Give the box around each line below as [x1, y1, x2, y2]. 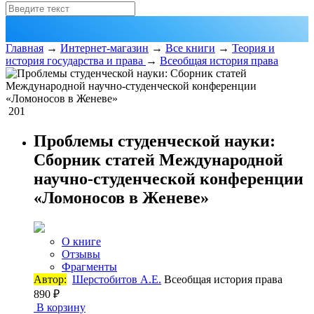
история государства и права [6, 55, 146, 67]
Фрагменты [62, 260, 117, 273]
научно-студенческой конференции [34, 169, 303, 188]
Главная [6, 42, 43, 54]
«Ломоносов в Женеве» [34, 188, 209, 207]
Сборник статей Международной [34, 150, 283, 169]
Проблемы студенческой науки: [34, 131, 275, 150]
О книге [62, 235, 101, 247]
